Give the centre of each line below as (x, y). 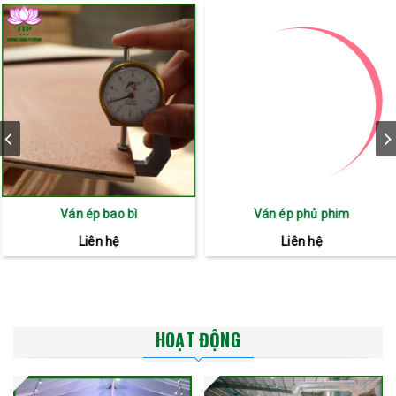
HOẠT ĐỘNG (198, 339)
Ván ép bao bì (97, 213)
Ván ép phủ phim (300, 213)
